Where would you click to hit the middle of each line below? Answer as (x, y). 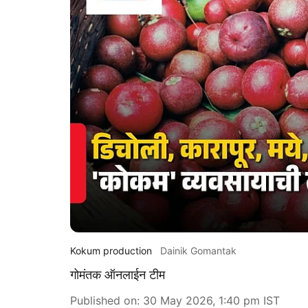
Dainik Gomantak (198, 251)
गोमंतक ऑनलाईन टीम (118, 275)
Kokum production (111, 251)
